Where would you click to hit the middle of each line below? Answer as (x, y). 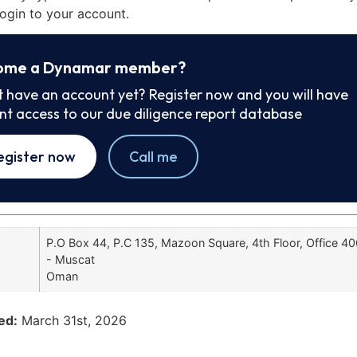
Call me (153, 157)
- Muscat (71, 260)
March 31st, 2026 (74, 320)
